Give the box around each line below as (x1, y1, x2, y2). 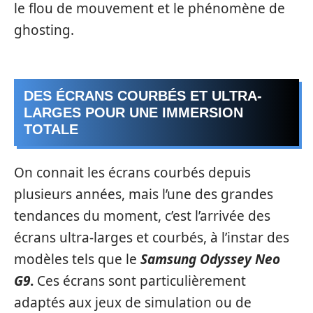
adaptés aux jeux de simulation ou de (14, 293, 252, 312)
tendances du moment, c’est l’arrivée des (14, 206, 270, 225)
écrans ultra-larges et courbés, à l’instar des (14, 228, 289, 247)
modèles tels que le (14, 249, 140, 268)
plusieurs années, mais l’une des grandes (14, 184, 273, 203)
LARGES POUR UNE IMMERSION (24, 105, 243, 120)
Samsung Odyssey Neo (140, 249, 280, 268)
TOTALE (24, 122, 78, 137)
